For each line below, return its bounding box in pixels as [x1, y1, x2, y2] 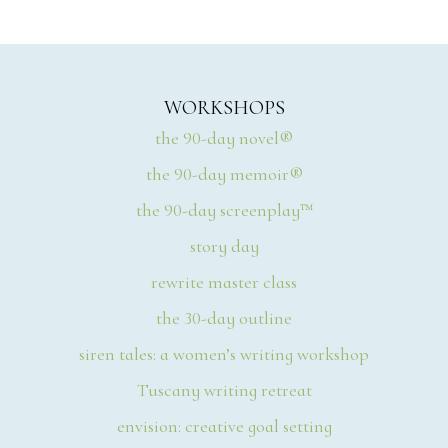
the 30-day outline [156, 306, 292, 329]
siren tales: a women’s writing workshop [79, 342, 369, 365]
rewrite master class [151, 270, 297, 293]
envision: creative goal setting [116, 414, 332, 437]
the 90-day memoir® [145, 162, 303, 185]
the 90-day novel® [155, 126, 293, 149]
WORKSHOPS [163, 95, 285, 120]
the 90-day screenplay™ [135, 198, 313, 221]
